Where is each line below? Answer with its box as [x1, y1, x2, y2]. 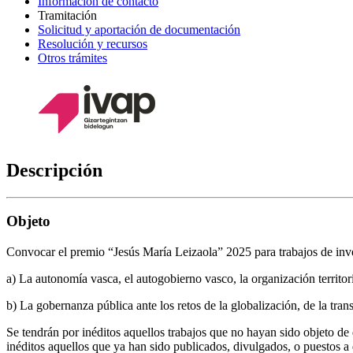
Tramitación [38, 8, 97, 22]
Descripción [6, 159, 102, 180]
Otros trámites [38, 50, 107, 65]
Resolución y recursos [38, 36, 147, 50]
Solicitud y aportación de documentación [38, 22, 240, 36]
